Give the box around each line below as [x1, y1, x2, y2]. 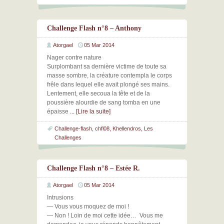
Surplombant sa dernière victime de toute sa [47, 63, 166, 70]
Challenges [54, 134, 81, 140]
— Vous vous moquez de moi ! [47, 203, 129, 210]
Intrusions [47, 194, 73, 201]
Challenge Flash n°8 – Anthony [47, 24, 141, 32]
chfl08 [95, 125, 109, 131]
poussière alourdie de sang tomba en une [47, 99, 160, 106]
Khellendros [112, 125, 141, 131]
